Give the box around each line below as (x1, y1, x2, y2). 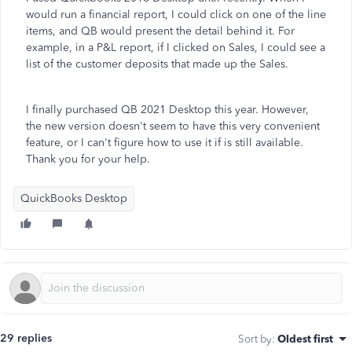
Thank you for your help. (26, 152, 150, 166)
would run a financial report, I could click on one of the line (26, 8, 326, 21)
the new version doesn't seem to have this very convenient (26, 119, 320, 133)
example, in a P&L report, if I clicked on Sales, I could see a (26, 41, 325, 54)
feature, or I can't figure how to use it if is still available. (26, 136, 303, 149)
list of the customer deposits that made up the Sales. (26, 57, 291, 71)
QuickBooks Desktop (20, 192, 127, 205)
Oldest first (277, 332, 333, 345)
